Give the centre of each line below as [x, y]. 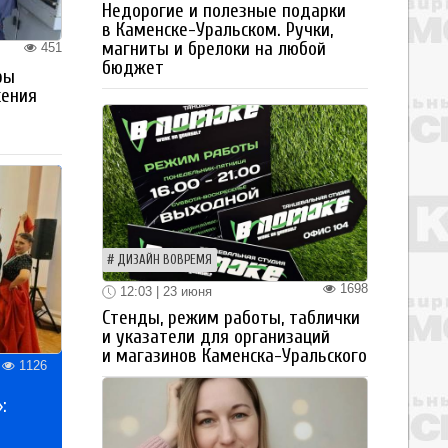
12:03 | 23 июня [164, 291]
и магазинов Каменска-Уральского [234, 356]
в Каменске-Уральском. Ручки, [217, 29]
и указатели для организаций [216, 337]
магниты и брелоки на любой [214, 48]
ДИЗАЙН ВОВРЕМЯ [164, 259]
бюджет [133, 67]
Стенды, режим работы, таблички [231, 318]
